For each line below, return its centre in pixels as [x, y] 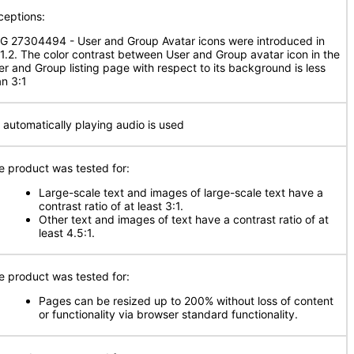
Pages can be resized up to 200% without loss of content [186, 301]
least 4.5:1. [67, 233]
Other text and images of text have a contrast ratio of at [184, 219]
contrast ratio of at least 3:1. [111, 206]
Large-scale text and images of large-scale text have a [181, 192]
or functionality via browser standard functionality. [168, 314]
